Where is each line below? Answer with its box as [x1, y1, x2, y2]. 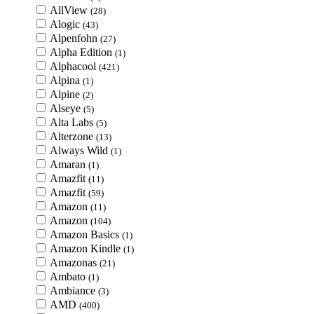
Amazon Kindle [50, 243, 123, 254]
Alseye [50, 102, 83, 114]
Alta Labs [50, 116, 96, 128]
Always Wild [50, 144, 111, 156]
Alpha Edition [50, 46, 115, 58]
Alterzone [50, 130, 96, 142]
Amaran [50, 158, 88, 170]
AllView [50, 4, 90, 16]
